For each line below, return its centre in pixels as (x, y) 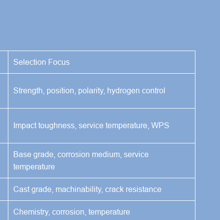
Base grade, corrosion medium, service (81, 154)
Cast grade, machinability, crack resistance (87, 189)
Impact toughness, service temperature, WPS (91, 125)
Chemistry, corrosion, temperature (72, 211)
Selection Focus (41, 62)
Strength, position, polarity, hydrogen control (89, 90)
